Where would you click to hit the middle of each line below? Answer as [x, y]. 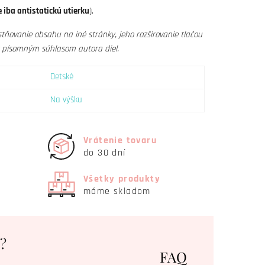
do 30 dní [105, 153]
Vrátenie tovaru [120, 140]
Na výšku [66, 100]
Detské [62, 77]
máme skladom [117, 191]
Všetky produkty [122, 179]
